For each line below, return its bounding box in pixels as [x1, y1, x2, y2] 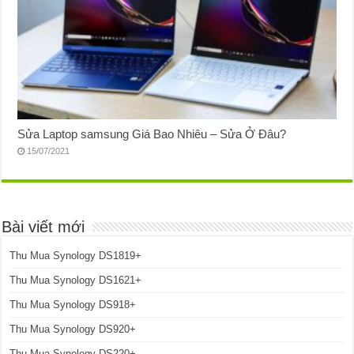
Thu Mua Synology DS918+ [9, 298, 137, 311]
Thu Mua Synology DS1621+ [9, 273, 142, 286]
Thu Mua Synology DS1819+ [9, 249, 142, 262]
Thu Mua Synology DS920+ [9, 322, 137, 335]
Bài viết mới [2, 217, 85, 235]
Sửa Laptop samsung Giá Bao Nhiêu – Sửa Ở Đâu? [17, 126, 287, 141]
